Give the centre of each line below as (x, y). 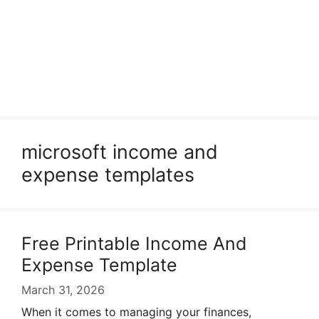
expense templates (108, 175)
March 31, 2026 (63, 290)
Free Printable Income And (134, 244)
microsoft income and (120, 152)
